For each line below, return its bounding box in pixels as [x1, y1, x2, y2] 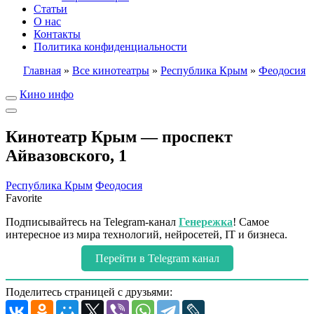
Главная [23, 64, 61, 76]
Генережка [179, 215, 233, 228]
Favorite [6, 191, 42, 204]
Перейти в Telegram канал [95, 252, 219, 264]
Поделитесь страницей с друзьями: [6, 285, 172, 298]
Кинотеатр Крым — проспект [6, 127, 233, 146]
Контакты [34, 28, 81, 40]
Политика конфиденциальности [34, 41, 187, 53]
